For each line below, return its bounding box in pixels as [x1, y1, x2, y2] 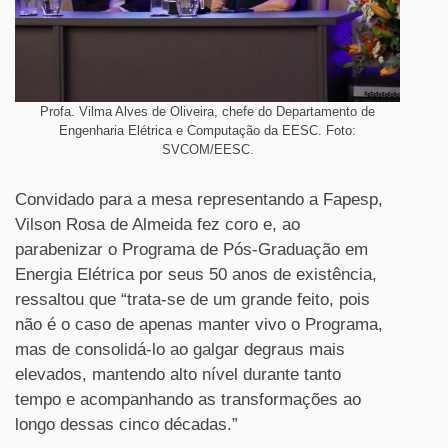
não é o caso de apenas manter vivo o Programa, [15, 314, 383, 334]
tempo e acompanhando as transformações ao [15, 389, 361, 409]
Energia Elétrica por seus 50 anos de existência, [15, 264, 377, 284]
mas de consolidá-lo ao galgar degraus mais [15, 339, 345, 359]
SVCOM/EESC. [161, 141, 254, 157]
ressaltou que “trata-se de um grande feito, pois [15, 289, 370, 309]
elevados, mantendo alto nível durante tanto [15, 364, 341, 384]
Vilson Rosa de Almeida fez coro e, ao [15, 214, 300, 234]
